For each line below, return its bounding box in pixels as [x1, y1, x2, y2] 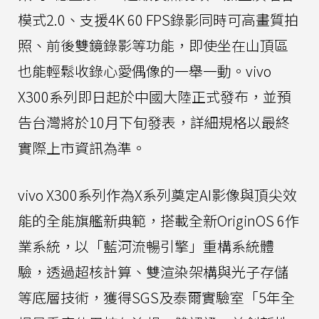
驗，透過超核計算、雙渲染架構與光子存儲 [18, 261, 288, 283]
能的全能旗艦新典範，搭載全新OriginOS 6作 [18, 210, 299, 231]
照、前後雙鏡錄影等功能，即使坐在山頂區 [18, 35, 288, 56]
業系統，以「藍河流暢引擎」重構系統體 [18, 236, 274, 257]
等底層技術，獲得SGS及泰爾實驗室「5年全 [18, 287, 295, 308]
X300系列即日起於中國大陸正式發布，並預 [18, 86, 291, 108]
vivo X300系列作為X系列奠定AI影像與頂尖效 [18, 184, 297, 206]
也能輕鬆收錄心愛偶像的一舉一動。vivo [18, 61, 271, 82]
